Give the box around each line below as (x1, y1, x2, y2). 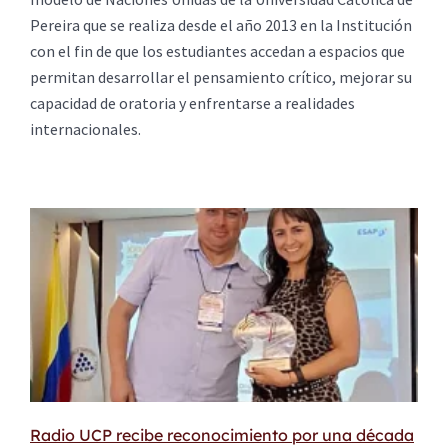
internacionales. (30, 118, 141, 139)
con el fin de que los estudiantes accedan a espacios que (30, 40, 405, 61)
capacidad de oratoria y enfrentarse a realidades (30, 92, 355, 113)
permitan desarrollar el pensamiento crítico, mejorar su (30, 66, 412, 87)
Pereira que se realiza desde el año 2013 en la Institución (30, 14, 412, 35)
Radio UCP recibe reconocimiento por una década (30, 425, 414, 446)
